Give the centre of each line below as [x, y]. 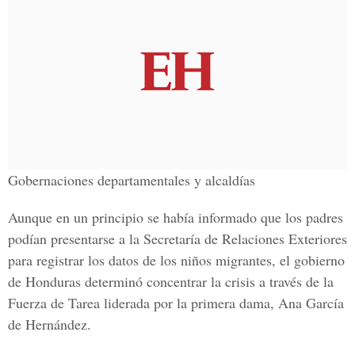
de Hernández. [50, 324]
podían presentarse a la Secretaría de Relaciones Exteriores [177, 239]
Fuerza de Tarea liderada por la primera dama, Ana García [176, 303]
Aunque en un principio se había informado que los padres [176, 217]
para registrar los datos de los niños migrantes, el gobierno [176, 260]
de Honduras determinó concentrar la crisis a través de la [171, 281]
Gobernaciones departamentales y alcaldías [132, 180]
